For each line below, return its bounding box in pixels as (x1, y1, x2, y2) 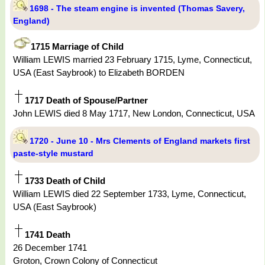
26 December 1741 (13, 243, 87, 253)
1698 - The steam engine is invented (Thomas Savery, (30, 4, 245, 14)
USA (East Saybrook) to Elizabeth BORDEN (13, 67, 185, 78)
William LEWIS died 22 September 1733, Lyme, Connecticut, (13, 189, 246, 199)
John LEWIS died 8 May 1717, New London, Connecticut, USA (13, 108, 255, 119)
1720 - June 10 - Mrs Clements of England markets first (30, 136, 250, 146)
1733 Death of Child (25, 176, 105, 186)
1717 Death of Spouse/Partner (25, 95, 148, 106)
